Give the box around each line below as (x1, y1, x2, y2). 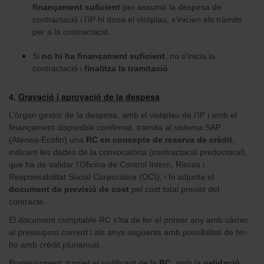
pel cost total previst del (129, 184, 219, 194)
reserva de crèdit (165, 134, 232, 144)
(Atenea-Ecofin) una (9, 134, 86, 144)
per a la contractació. (32, 27, 111, 37)
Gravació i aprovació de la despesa (18, 90, 160, 103)
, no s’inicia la (165, 51, 215, 61)
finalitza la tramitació (84, 63, 168, 73)
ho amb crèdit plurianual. (9, 239, 101, 249)
